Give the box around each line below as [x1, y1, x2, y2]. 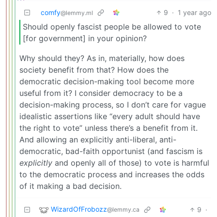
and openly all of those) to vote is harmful [52, 158, 209, 168]
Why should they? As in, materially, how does [19, 53, 185, 63]
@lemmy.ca [107, 206, 139, 214]
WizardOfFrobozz [51, 205, 107, 214]
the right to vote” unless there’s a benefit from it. [19, 123, 198, 133]
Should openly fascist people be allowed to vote [23, 21, 201, 31]
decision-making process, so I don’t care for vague [19, 100, 206, 110]
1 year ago [178, 8, 211, 16]
